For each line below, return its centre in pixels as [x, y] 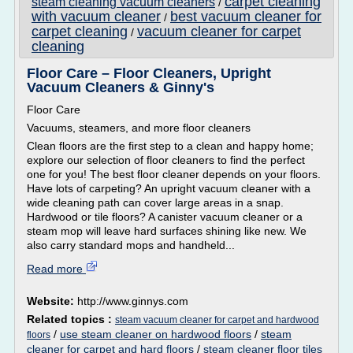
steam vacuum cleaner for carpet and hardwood [217, 320]
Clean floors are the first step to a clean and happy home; [170, 146]
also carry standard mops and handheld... [131, 245]
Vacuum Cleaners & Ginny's [121, 87]
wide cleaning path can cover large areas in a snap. [155, 203]
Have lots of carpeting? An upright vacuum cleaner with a [169, 188]
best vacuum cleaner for [246, 17]
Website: [52, 301]
